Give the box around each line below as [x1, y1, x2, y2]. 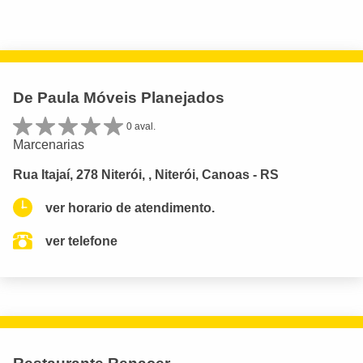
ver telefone [45, 233, 117, 248]
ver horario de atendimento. [45, 200, 215, 215]
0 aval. [126, 120, 156, 132]
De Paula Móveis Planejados [13, 88, 224, 106]
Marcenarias [13, 137, 84, 152]
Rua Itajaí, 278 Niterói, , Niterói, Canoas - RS [13, 167, 279, 181]
